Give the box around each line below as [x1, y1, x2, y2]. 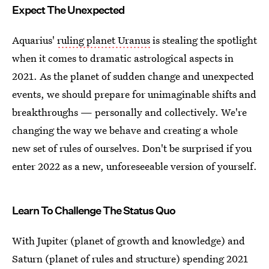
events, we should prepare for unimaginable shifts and [12, 86, 256, 101]
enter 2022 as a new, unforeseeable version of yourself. [12, 159, 257, 173]
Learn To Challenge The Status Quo [12, 204, 175, 217]
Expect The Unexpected [12, 3, 124, 16]
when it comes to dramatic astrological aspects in [12, 50, 234, 65]
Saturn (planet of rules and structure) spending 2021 [12, 251, 248, 265]
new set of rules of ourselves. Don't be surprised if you [12, 141, 252, 155]
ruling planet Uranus [57, 32, 150, 47]
